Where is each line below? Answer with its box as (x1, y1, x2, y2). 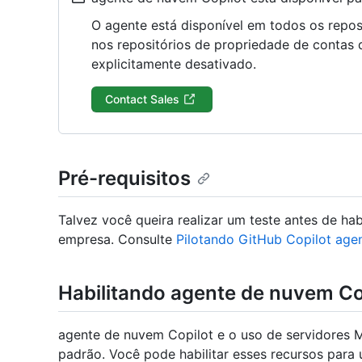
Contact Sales (105, 92, 179, 106)
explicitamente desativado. (91, 56, 256, 72)
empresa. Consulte (58, 231, 176, 248)
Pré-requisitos (58, 166, 191, 190)
